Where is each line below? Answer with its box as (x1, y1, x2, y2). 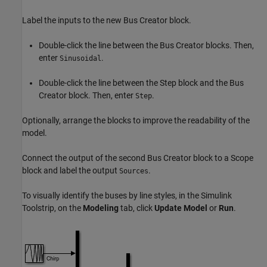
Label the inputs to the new (22, 15, 123, 25)
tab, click (119, 203, 154, 213)
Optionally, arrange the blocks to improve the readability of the (22, 115, 250, 125)
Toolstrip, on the (22, 203, 83, 213)
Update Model (154, 203, 207, 213)
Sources (119, 166, 148, 175)
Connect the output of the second (22, 153, 147, 163)
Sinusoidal (60, 54, 101, 63)
